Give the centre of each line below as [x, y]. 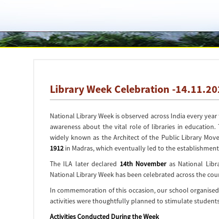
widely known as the [81, 137]
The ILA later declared [85, 164]
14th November [143, 164]
